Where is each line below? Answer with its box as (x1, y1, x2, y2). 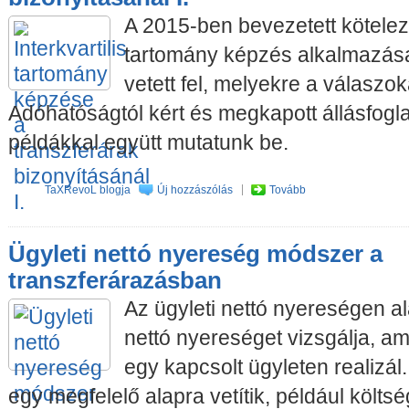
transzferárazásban (8, 267, 222, 294)
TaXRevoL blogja (45, 184, 131, 195)
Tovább (269, 184, 306, 195)
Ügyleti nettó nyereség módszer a (8, 241, 383, 267)
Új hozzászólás (157, 184, 233, 195)
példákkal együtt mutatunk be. (8, 130, 288, 154)
